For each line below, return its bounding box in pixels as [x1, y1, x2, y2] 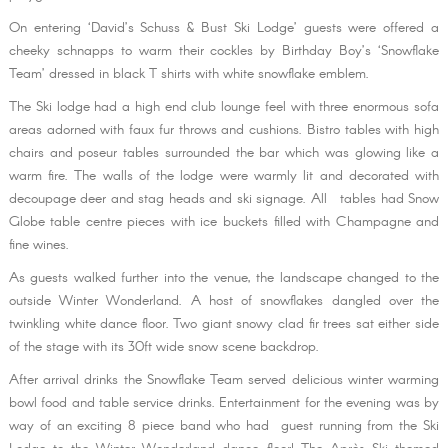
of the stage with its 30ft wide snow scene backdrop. [8, 337, 319, 358]
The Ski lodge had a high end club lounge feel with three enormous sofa [8, 97, 440, 118]
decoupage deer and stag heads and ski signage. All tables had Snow [8, 189, 440, 210]
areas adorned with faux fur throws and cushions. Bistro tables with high [8, 120, 440, 141]
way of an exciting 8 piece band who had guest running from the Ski [8, 416, 440, 437]
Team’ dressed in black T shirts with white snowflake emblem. [8, 64, 369, 85]
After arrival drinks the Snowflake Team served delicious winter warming [8, 370, 440, 391]
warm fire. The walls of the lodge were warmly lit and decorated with [8, 166, 440, 187]
